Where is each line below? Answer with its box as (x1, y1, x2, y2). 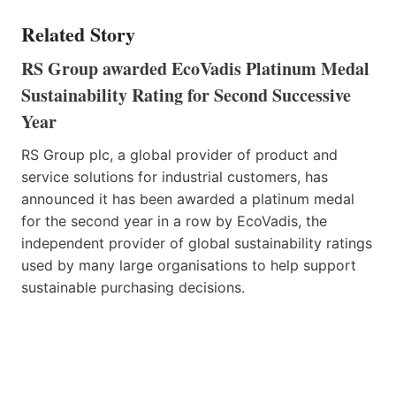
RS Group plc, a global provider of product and (21, 145, 338, 164)
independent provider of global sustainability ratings (21, 233, 372, 252)
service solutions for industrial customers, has (21, 167, 328, 186)
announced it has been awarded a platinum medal (21, 189, 354, 208)
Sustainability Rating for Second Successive (21, 81, 351, 108)
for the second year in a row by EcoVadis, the (21, 211, 327, 230)
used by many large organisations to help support (21, 255, 356, 274)
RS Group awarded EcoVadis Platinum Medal (21, 55, 369, 81)
